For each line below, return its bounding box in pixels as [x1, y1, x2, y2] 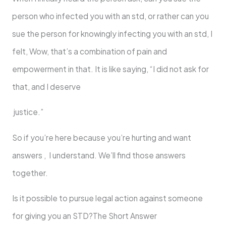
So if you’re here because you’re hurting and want [12, 132, 191, 142]
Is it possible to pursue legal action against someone [12, 193, 203, 203]
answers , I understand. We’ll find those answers [12, 150, 186, 160]
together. [12, 167, 48, 178]
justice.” [12, 107, 43, 117]
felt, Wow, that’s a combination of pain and [12, 46, 167, 56]
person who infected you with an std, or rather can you [12, 11, 209, 21]
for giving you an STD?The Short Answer [12, 211, 158, 221]
